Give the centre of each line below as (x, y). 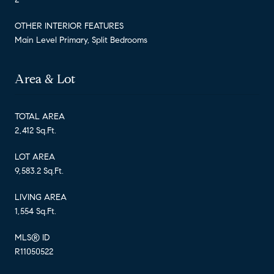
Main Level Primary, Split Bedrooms (81, 40)
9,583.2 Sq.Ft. (39, 171)
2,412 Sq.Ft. (35, 130)
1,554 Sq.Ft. (35, 211)
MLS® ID (32, 237)
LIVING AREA (41, 197)
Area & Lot (45, 79)
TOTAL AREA (40, 116)
